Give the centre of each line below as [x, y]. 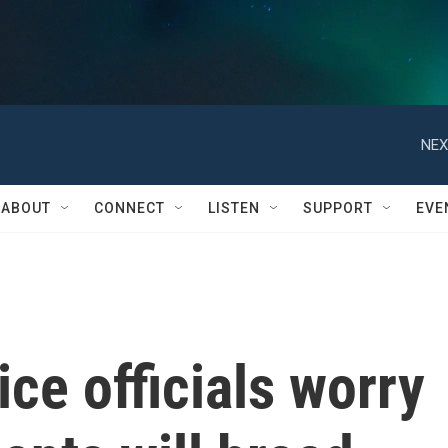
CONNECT [129, 208]
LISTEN [234, 208]
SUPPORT [338, 208]
